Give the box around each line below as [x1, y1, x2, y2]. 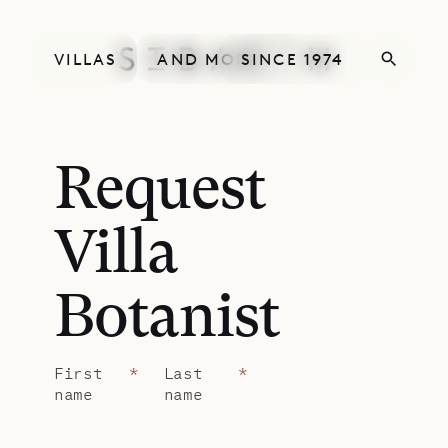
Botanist [54, 290, 280, 350]
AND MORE [157, 50, 260, 69]
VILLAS [54, 50, 118, 69]
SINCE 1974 [241, 50, 344, 69]
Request [54, 162, 266, 222]
